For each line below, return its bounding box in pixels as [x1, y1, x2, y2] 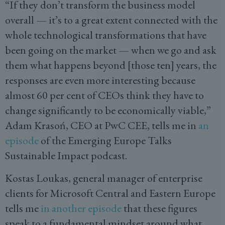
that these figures [122, 201, 197, 215]
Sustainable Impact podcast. [5, 148, 131, 163]
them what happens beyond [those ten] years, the [5, 58, 216, 72]
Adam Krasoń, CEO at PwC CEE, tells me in [5, 118, 198, 133]
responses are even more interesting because [5, 73, 195, 87]
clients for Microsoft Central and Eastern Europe [5, 186, 215, 200]
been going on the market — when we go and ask [5, 43, 216, 57]
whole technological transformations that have [5, 28, 206, 42]
